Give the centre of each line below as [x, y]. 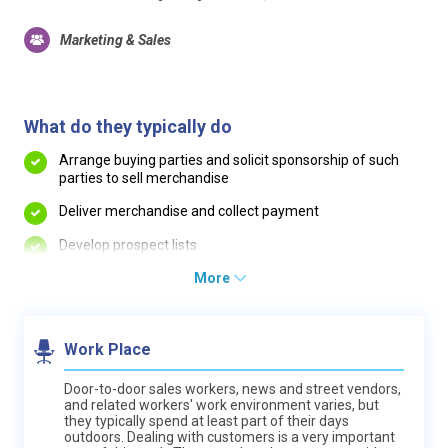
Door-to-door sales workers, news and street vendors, [232, 389]
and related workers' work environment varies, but [221, 405]
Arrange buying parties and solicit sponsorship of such [229, 159]
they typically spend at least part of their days [206, 421]
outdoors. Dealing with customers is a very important [229, 437]
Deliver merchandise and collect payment [189, 211]
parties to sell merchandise [144, 177]
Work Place [107, 349]
